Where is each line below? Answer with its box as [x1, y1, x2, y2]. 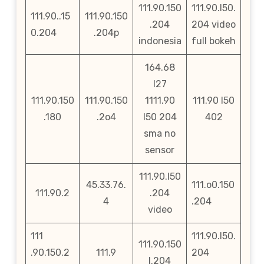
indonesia [138, 35, 181, 47]
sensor [145, 144, 174, 156]
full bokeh [192, 35, 236, 47]
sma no [144, 128, 176, 139]
